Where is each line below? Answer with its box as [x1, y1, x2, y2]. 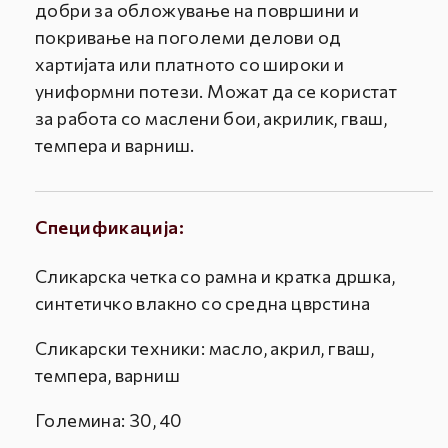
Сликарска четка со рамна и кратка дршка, [35, 265, 395, 288]
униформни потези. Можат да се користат [35, 80, 398, 103]
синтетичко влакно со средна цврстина [35, 292, 371, 315]
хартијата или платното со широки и [35, 53, 345, 76]
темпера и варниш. [35, 134, 195, 157]
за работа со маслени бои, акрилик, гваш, [35, 107, 387, 130]
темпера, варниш [35, 364, 180, 387]
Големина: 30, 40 [35, 409, 190, 432]
